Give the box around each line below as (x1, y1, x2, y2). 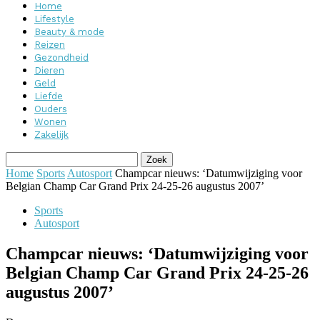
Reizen (34, 39, 65, 50)
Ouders (34, 104, 67, 114)
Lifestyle (34, 14, 74, 24)
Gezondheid (34, 52, 89, 63)
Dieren (34, 65, 64, 76)
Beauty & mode (34, 26, 104, 37)
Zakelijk (34, 129, 69, 140)
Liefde (34, 91, 63, 101)
